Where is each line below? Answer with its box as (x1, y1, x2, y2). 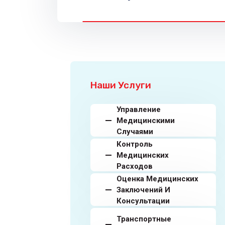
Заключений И (117, 185, 170, 194)
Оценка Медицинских (117, 174, 198, 183)
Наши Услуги (90, 79, 151, 91)
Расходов (117, 161, 153, 171)
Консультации (117, 196, 170, 205)
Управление (117, 104, 161, 114)
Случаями (117, 127, 153, 136)
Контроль (117, 139, 153, 149)
